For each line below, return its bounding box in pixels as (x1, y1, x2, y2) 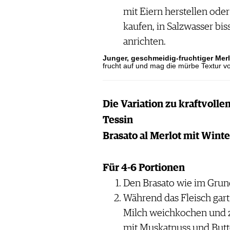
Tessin (102, 115, 133, 126)
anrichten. (123, 36, 166, 47)
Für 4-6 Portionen (102, 163, 185, 174)
